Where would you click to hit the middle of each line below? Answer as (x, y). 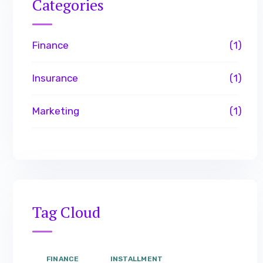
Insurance (55, 78)
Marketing (56, 111)
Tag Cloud (67, 212)
